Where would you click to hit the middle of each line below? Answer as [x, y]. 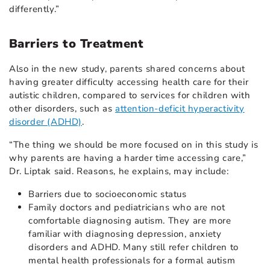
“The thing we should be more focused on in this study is [134, 144]
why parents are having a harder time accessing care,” [128, 158]
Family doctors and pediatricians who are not [127, 207]
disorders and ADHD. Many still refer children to [133, 247]
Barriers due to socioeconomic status [108, 194]
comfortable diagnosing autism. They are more [130, 220]
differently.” [34, 9]
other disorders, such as [62, 108]
